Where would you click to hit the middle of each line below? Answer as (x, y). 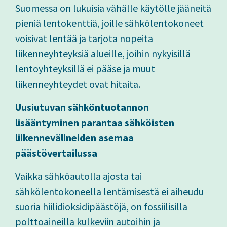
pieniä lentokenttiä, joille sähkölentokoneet (109, 23)
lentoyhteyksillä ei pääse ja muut (85, 69)
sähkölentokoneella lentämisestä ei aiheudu (109, 192)
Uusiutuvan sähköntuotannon (82, 107)
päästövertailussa (56, 153)
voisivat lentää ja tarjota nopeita (84, 39)
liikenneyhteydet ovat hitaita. (78, 84)
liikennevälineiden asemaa (74, 138)
